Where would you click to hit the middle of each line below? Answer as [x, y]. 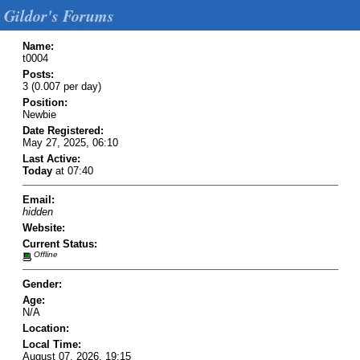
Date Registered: [63, 130]
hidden [37, 211]
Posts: [38, 74]
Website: [43, 227]
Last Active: [51, 158]
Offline [44, 254]
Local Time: [51, 345]
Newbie [39, 114]
